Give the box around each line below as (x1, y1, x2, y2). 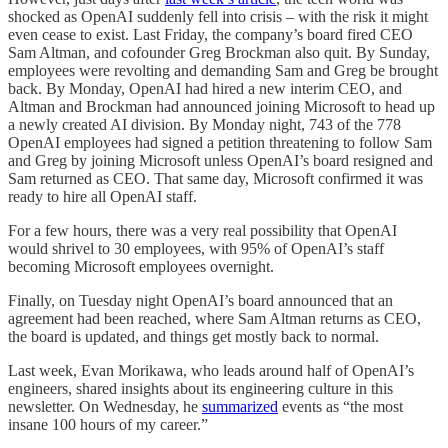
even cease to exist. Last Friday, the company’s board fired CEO (8, 25, 413, 43)
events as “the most (278, 397, 403, 415)
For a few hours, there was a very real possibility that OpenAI (8, 221, 397, 239)
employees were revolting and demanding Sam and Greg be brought (8, 61, 438, 79)
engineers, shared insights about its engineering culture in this (8, 379, 393, 397)
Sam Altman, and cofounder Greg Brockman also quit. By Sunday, (8, 43, 430, 61)
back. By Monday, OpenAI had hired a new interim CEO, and (8, 79, 402, 97)
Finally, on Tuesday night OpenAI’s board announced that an (8, 291, 393, 309)
